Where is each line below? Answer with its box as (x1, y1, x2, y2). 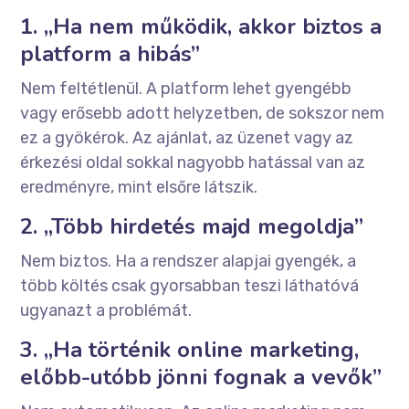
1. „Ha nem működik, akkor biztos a (20, 12, 383, 42)
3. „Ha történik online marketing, (20, 335, 360, 365)
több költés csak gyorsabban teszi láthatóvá (20, 276, 360, 297)
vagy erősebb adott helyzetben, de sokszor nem (20, 103, 385, 124)
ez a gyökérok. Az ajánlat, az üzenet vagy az (20, 128, 354, 149)
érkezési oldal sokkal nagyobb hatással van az (20, 152, 366, 173)
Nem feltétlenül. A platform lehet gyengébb (20, 79, 352, 100)
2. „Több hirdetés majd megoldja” (20, 212, 364, 242)
